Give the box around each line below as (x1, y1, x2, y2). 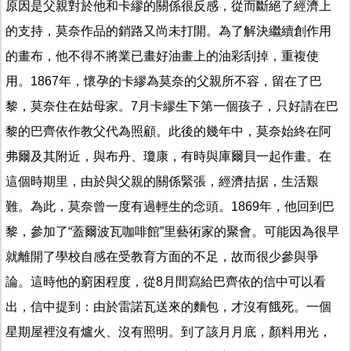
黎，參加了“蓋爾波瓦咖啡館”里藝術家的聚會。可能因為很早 (5, 224, 339, 238)
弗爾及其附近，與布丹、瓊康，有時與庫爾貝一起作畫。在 (5, 149, 331, 163)
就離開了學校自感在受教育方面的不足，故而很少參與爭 (5, 249, 319, 263)
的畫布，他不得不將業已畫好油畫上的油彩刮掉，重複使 (5, 49, 319, 63)
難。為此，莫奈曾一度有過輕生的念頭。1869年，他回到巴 (5, 199, 335, 213)
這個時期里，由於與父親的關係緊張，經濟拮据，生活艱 (5, 174, 319, 188)
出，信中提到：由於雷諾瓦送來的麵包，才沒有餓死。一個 (5, 299, 331, 313)
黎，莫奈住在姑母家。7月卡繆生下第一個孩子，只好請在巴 (5, 99, 338, 113)
